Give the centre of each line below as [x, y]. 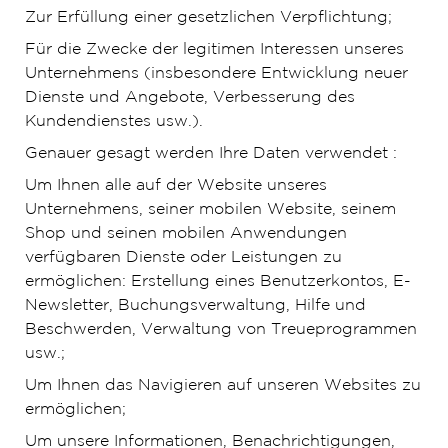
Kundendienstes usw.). [113, 121]
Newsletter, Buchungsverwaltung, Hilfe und [195, 305]
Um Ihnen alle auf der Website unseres [175, 185]
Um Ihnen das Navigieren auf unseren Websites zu [222, 385]
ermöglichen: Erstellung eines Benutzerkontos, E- [217, 281]
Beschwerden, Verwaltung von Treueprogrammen [220, 329]
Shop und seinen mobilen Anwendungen [185, 233]
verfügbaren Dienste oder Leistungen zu [183, 257]
